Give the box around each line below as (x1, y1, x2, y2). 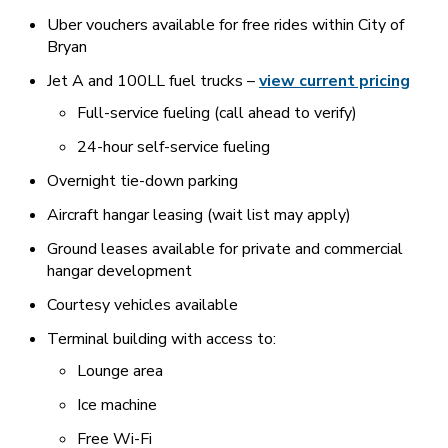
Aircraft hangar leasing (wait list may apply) (47, 204, 351, 227)
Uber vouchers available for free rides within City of (47, 14, 404, 37)
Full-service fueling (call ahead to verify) (77, 102, 357, 125)
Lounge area (77, 360, 163, 383)
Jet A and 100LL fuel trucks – (47, 70, 259, 93)
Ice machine (77, 394, 157, 417)
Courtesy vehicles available (47, 294, 238, 317)
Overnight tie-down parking (47, 170, 238, 193)
